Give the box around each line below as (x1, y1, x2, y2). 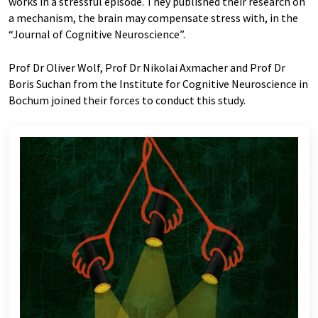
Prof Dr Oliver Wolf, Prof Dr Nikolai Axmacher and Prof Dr (9, 60, 285, 75)
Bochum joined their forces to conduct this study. (9, 93, 246, 108)
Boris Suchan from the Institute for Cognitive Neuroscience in (9, 77, 308, 92)
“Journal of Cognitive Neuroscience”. (9, 27, 185, 42)
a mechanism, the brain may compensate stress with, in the (9, 11, 298, 26)
